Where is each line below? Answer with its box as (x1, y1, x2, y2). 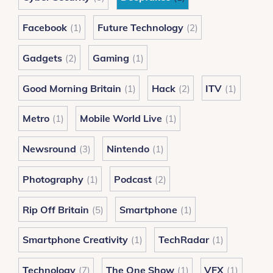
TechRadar (158, 233, 209, 246)
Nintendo (106, 143, 149, 155)
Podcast (113, 172, 152, 185)
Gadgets (22, 51, 62, 64)
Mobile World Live (79, 112, 162, 125)
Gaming (92, 51, 129, 64)
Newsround (22, 143, 76, 155)
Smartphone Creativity (22, 233, 128, 246)
